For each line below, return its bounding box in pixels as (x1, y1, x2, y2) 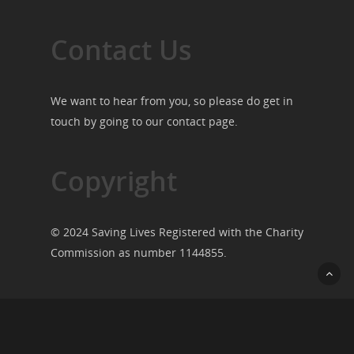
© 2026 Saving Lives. (51, 326, 159, 341)
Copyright (51, 163, 177, 200)
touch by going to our (51, 114, 167, 130)
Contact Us (51, 32, 192, 69)
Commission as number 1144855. (51, 245, 227, 261)
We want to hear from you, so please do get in (51, 93, 293, 109)
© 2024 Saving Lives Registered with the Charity (51, 224, 303, 240)
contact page (167, 114, 235, 130)
